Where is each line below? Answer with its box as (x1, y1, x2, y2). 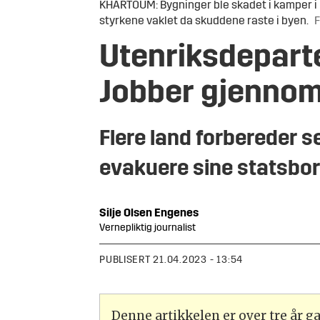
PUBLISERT (99, 255, 151, 266)
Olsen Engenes (124, 208, 199, 220)
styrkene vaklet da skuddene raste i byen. (99, 16, 309, 28)
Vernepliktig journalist (99, 223, 196, 234)
